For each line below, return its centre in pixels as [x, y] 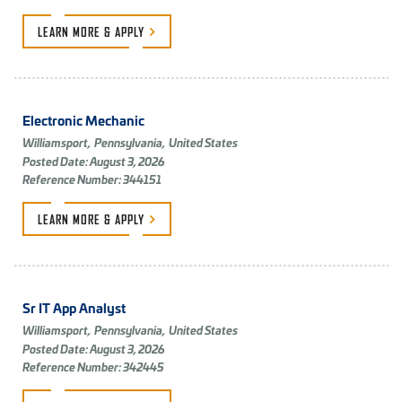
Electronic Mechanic [83, 120]
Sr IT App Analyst [74, 308]
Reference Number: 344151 [92, 179]
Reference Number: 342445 [93, 367]
